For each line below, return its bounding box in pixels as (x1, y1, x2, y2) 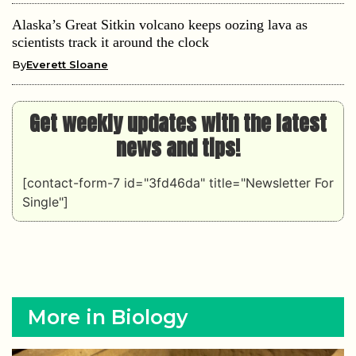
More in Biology (28, 304, 188, 329)
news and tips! (116, 131, 240, 164)
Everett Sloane (26, 57, 108, 71)
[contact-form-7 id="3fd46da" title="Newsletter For (22, 174, 334, 191)
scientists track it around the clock (12, 33, 209, 50)
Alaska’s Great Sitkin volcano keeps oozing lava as (12, 16, 308, 33)
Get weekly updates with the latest (29, 106, 327, 139)
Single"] (22, 193, 68, 210)
